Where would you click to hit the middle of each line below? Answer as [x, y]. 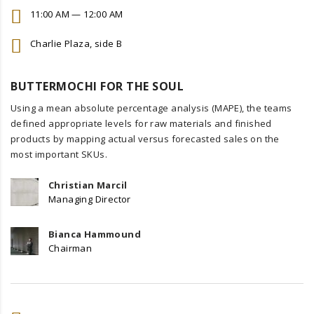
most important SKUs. [59, 155]
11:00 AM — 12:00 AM [75, 14]
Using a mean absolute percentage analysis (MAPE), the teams [151, 108]
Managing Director [90, 199]
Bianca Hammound [95, 234]
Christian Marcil [88, 185]
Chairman [70, 248]
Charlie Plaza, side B [75, 43]
